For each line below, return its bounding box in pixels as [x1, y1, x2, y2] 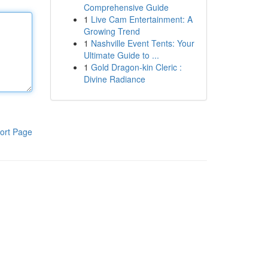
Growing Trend [83, 25, 140, 37]
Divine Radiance [83, 73, 145, 85]
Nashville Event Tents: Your [90, 37, 194, 49]
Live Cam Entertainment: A [90, 13, 193, 25]
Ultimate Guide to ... [83, 49, 159, 61]
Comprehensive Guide [83, 1, 169, 13]
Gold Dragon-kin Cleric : [90, 61, 182, 73]
